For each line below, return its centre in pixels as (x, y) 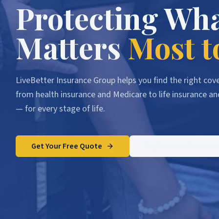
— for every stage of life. (60, 109)
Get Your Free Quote (67, 146)
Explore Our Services (181, 146)
